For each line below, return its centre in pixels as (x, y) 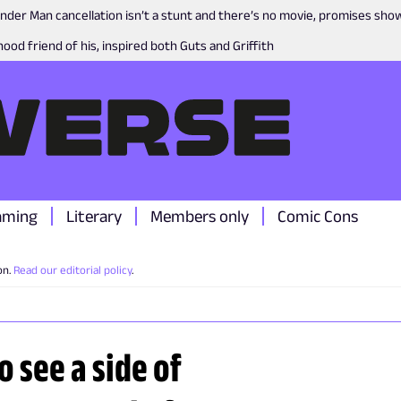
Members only (200, 216)
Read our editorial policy (73, 270)
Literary (94, 216)
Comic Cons (318, 216)
